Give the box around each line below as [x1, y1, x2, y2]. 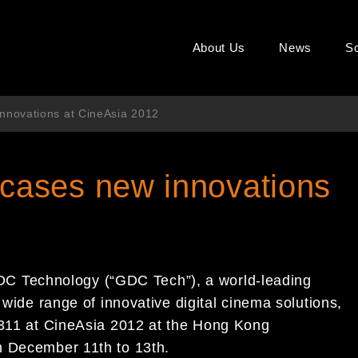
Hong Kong [193, 317, 270, 333]
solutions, [276, 295, 343, 311]
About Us [192, 41, 246, 54]
